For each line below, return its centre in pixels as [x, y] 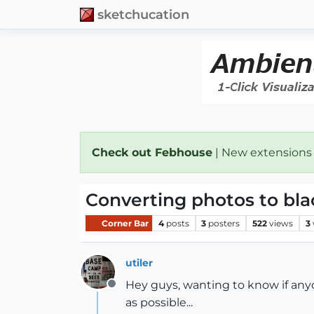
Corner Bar [124, 223]
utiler [139, 262]
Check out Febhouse [152, 152]
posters [224, 223]
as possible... [159, 302]
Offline [129, 291]
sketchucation [143, 14]
